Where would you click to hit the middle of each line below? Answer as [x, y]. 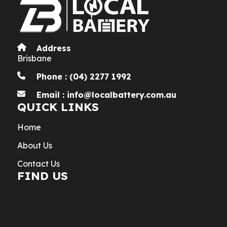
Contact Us [39, 163]
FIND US [43, 176]
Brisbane [35, 58]
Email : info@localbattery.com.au [107, 94]
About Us [35, 145]
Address [54, 48]
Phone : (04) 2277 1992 [84, 76]
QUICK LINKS [58, 107]
